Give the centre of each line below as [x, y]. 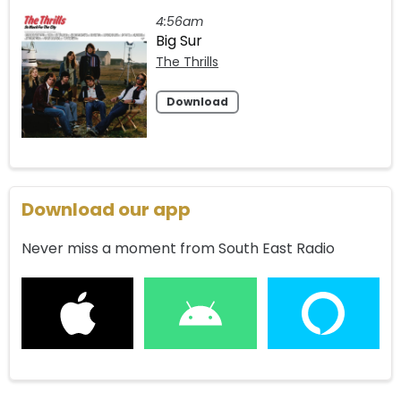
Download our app [107, 210]
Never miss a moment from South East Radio [179, 249]
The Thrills [188, 61]
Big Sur [179, 40]
